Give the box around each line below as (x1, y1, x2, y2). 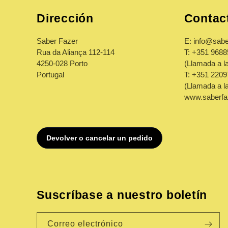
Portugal (37, 70, 64, 79)
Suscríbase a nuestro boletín (37, 189, 207, 202)
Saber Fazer (37, 37, 78, 45)
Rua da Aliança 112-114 (37, 48, 115, 56)
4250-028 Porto (37, 59, 88, 68)
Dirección (37, 12, 94, 25)
